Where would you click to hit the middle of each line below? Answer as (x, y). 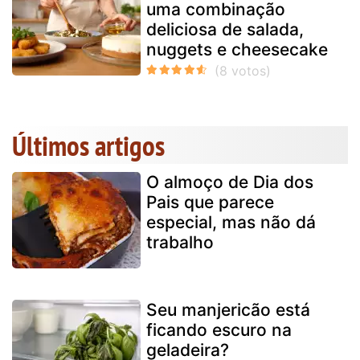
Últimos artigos (88, 145)
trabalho (180, 242)
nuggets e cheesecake (237, 49)
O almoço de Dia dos (230, 182)
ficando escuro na (219, 329)
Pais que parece (210, 202)
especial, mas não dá (231, 222)
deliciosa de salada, (225, 29)
